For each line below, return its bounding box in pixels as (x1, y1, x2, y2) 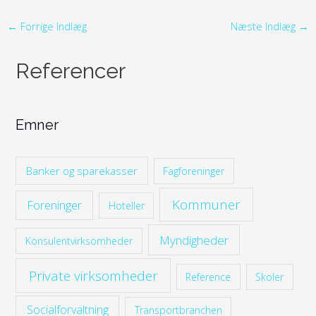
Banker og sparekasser (26, 163, 138, 178)
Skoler (255, 269, 284, 284)
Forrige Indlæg (17, 18, 87, 33)
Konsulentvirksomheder (25, 233, 133, 248)
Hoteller (108, 198, 145, 212)
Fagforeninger (163, 164, 225, 178)
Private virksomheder (28, 266, 158, 285)
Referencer (16, 58, 126, 83)
